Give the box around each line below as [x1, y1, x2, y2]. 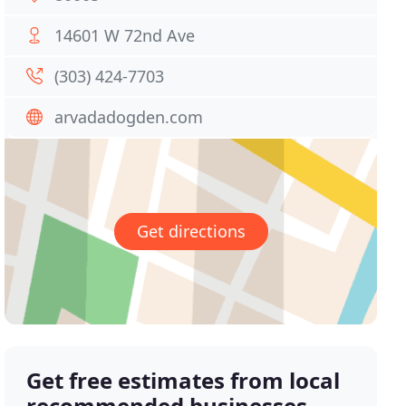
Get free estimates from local [26, 365, 341, 396]
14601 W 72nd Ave [54, 24, 196, 46]
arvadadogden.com [54, 106, 204, 128]
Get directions [136, 220, 246, 243]
